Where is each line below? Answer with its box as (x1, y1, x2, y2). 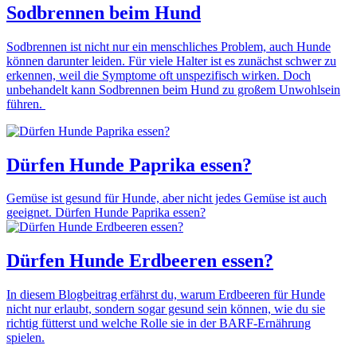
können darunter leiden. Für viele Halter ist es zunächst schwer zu (6, 53, 336, 68)
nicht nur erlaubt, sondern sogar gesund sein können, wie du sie (6, 302, 325, 316)
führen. (6, 96, 45, 111)
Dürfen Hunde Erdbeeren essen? (6, 250, 273, 272)
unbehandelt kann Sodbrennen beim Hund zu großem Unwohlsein (6, 82, 340, 96)
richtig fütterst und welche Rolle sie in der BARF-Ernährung (6, 316, 311, 331)
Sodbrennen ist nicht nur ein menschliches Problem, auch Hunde (6, 39, 331, 53)
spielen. (6, 331, 45, 345)
